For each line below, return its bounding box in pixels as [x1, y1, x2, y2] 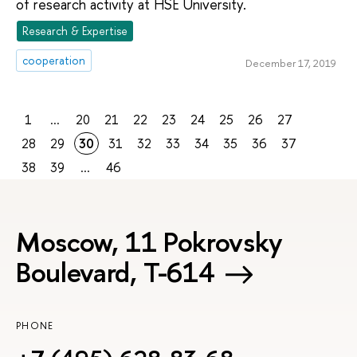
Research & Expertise [22, 23, 128, 39]
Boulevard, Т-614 [16, 253, 215, 291]
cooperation [22, 53, 86, 69]
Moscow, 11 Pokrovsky [16, 222, 283, 261]
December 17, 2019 [245, 55, 336, 70]
